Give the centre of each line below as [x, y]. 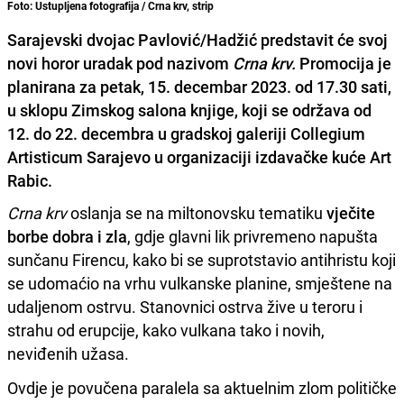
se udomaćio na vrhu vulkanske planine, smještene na [200, 284]
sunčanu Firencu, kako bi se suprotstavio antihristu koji [202, 260]
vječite [351, 213]
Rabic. [30, 181]
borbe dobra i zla [67, 237]
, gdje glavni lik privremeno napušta [252, 237]
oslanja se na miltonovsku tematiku [197, 213]
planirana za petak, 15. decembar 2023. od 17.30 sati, [199, 87]
